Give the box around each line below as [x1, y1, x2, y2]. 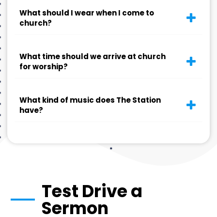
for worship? [19, 62, 68, 72]
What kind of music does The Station [19, 95, 161, 105]
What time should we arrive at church [19, 51, 166, 62]
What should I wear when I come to [19, 8, 154, 18]
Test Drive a [41, 179, 142, 203]
